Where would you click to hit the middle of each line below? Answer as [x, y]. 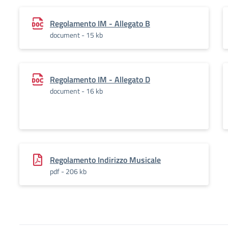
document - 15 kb [76, 35]
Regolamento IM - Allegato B [100, 23]
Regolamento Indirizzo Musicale [105, 160]
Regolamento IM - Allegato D [100, 79]
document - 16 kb [76, 91]
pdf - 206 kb [68, 171]
